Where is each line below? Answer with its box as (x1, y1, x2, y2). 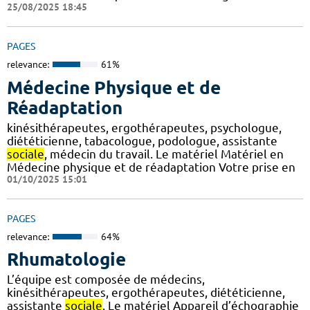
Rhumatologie (7, 249, 126, 270)
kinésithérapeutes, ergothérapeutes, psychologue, (7, 120, 282, 134)
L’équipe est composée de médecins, (7, 273, 205, 286)
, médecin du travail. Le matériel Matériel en (44, 147, 284, 161)
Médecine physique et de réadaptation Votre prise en (7, 160, 295, 174)
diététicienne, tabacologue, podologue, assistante (7, 134, 277, 147)
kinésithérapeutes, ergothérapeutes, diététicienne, (7, 286, 285, 300)
